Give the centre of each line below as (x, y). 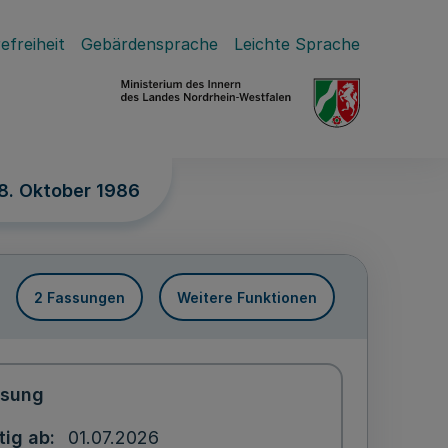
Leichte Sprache (297, 44)
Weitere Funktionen (247, 297)
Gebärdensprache (149, 44)
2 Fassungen (79, 297)
